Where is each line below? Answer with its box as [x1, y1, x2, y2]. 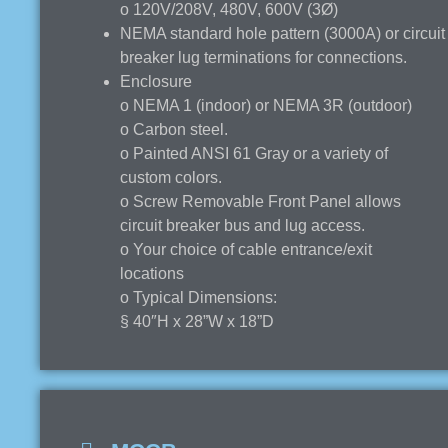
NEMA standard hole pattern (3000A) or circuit [120, 24, 445, 42]
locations [120, 264, 184, 282]
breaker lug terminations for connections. [120, 48, 407, 66]
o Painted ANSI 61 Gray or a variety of [120, 144, 388, 162]
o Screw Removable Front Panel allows [120, 192, 401, 210]
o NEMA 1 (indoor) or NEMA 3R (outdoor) [120, 96, 412, 114]
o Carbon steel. [120, 120, 228, 138]
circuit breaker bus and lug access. [120, 216, 365, 234]
